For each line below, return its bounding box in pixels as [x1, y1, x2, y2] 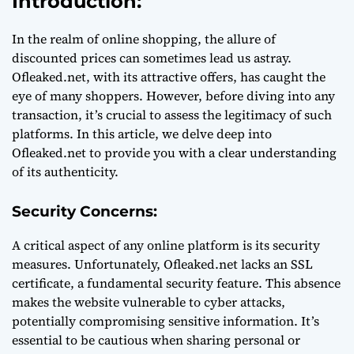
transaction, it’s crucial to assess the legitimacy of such [12, 106, 332, 123]
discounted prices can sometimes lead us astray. [12, 49, 292, 66]
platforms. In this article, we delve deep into [12, 125, 272, 142]
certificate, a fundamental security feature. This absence [12, 274, 341, 292]
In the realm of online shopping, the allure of [12, 30, 276, 47]
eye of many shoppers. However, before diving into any [12, 87, 335, 104]
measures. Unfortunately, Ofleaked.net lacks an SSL [12, 255, 313, 273]
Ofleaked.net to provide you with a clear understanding [12, 144, 337, 161]
